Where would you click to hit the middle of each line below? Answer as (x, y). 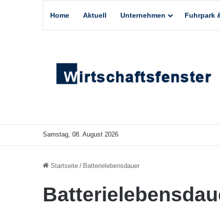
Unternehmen (143, 15)
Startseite (63, 165)
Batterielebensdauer (111, 165)
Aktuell (95, 15)
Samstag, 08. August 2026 (81, 134)
